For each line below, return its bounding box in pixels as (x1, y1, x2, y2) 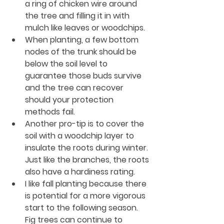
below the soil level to (25, 57, 109, 69)
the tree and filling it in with (25, 9, 131, 21)
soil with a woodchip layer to (25, 129, 136, 141)
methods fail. (25, 105, 75, 117)
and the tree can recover (25, 81, 125, 93)
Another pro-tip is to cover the (25, 117, 146, 129)
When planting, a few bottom (25, 33, 140, 45)
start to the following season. (25, 201, 140, 213)
